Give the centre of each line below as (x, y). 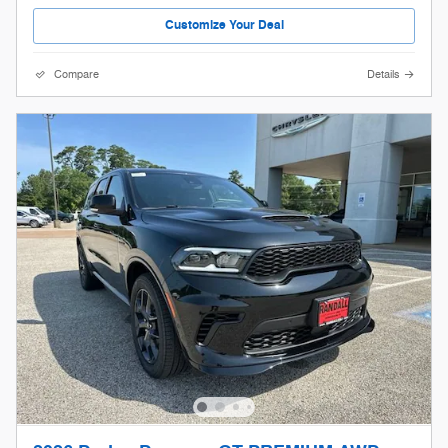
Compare (76, 74)
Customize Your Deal (224, 25)
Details (383, 74)
